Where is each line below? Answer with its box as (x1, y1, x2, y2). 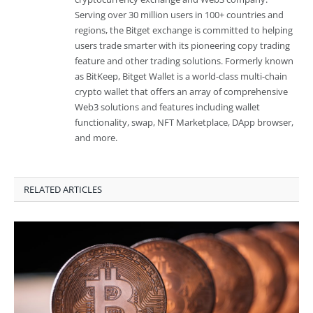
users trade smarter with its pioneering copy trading (75, 38, 290, 52)
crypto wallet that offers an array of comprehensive (75, 85, 288, 98)
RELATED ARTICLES (24, 182, 102, 196)
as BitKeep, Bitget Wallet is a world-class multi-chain (75, 69, 287, 82)
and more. (75, 131, 117, 144)
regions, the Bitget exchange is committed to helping (75, 23, 293, 36)
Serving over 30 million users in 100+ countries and (75, 8, 284, 21)
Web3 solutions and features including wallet (75, 100, 260, 113)
